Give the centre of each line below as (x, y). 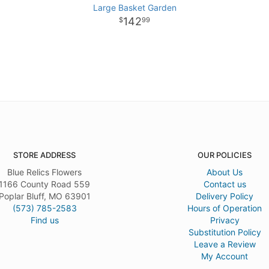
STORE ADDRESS (44, 155)
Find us (44, 220)
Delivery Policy (225, 196)
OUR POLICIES (225, 155)
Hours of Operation (225, 208)
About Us (225, 172)
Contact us (225, 184)
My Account (225, 256)
